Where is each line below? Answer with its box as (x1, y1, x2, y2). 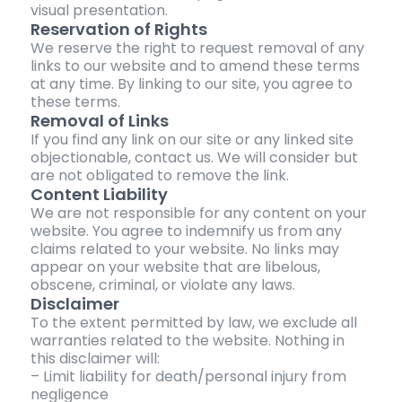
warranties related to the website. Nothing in (30, 330, 345, 352)
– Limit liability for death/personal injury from (30, 366, 346, 388)
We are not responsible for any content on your (30, 203, 367, 224)
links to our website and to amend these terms (30, 56, 360, 77)
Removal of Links (30, 109, 169, 133)
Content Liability (30, 183, 168, 206)
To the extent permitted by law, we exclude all (30, 312, 357, 334)
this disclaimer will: (30, 348, 160, 370)
